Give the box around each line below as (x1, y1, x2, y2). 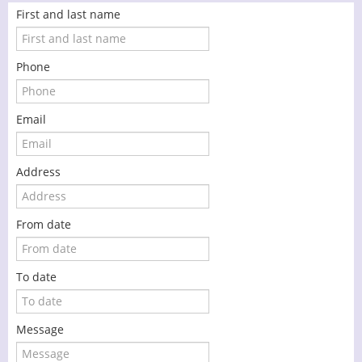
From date (16, 216, 71, 232)
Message (16, 321, 64, 337)
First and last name (16, 6, 120, 22)
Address (16, 163, 61, 179)
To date (16, 268, 57, 284)
